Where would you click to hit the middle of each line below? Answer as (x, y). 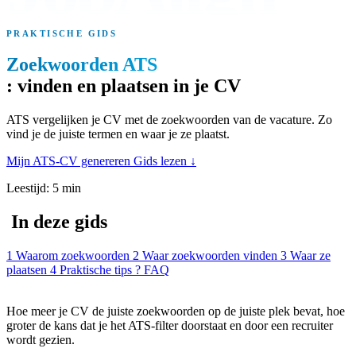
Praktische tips (96, 269)
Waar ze (310, 255)
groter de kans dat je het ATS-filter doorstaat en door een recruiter (170, 325)
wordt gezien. (41, 339)
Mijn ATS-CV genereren (70, 161)
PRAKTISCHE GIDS (62, 33)
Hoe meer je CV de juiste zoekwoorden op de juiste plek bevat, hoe (176, 311)
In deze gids (57, 221)
